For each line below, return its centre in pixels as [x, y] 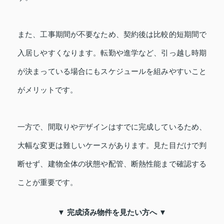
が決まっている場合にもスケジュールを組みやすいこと [112, 71]
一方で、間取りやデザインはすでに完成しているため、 [112, 126]
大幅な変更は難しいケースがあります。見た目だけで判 [112, 145]
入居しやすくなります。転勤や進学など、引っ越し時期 [112, 52]
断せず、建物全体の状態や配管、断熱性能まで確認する [112, 163]
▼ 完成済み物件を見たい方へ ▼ [112, 212]
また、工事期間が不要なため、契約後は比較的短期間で [112, 34]
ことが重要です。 [47, 182]
